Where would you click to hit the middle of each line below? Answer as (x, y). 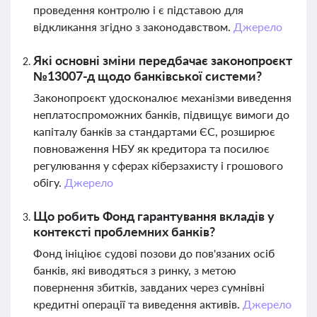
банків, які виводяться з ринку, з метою (135, 270)
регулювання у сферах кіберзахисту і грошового (158, 165)
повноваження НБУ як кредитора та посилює (151, 148)
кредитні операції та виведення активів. (138, 304)
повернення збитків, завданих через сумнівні (149, 287)
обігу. (49, 182)
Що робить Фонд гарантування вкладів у (154, 216)
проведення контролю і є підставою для (138, 10)
